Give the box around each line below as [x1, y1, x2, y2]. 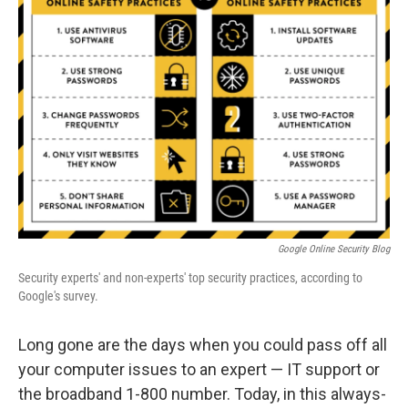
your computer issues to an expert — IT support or [18, 360, 380, 379]
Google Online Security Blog [278, 243, 390, 255]
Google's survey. [18, 289, 98, 303]
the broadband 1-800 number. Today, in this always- [18, 384, 386, 403]
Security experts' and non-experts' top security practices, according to [18, 270, 362, 285]
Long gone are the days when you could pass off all [18, 335, 387, 354]
